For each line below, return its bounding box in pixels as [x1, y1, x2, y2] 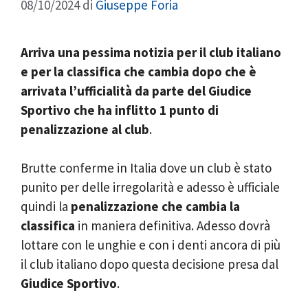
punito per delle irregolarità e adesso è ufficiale [21, 179, 280, 195]
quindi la [21, 198, 71, 214]
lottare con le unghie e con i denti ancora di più [21, 236, 280, 253]
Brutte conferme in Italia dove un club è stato [21, 159, 272, 176]
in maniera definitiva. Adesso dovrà [75, 217, 270, 234]
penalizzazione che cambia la [71, 198, 240, 214]
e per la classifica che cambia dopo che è [21, 63, 256, 80]
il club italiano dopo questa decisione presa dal [21, 256, 278, 272]
